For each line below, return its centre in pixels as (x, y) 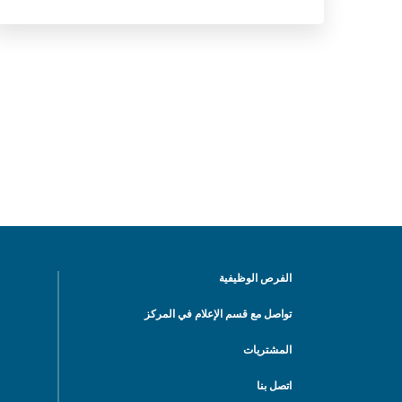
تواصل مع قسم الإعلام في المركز (218, 314)
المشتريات (267, 350)
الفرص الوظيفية (255, 278)
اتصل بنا (274, 386)
